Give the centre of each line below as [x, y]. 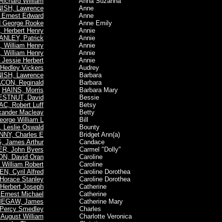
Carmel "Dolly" [90, 149]
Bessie [79, 97]
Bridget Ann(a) [89, 135]
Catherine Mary [91, 201]
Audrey [79, 68]
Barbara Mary [88, 90]
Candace [82, 142]
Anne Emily [85, 23]
